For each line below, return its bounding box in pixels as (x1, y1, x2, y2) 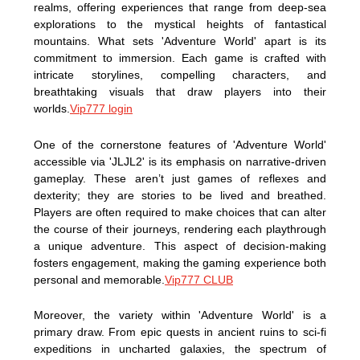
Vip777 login (70, 101, 133, 115)
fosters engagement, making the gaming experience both (34, 256, 326, 269)
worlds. (34, 101, 70, 115)
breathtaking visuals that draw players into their (34, 84, 326, 98)
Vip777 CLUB (165, 272, 233, 286)
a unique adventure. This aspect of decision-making (34, 239, 326, 252)
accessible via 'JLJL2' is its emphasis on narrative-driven (34, 154, 326, 168)
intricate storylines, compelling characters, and (34, 67, 326, 81)
